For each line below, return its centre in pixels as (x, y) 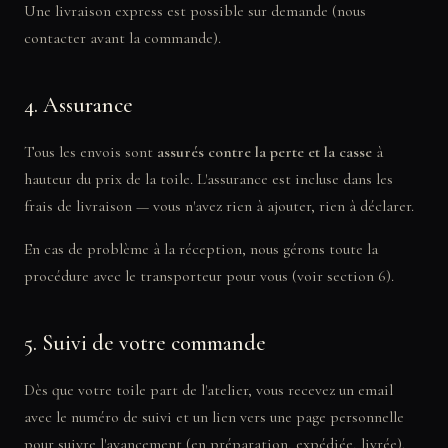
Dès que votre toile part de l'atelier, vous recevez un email (208, 390)
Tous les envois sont (90, 152)
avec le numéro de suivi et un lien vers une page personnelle (214, 417)
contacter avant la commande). (122, 38)
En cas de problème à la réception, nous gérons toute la (201, 249)
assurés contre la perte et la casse (264, 152)
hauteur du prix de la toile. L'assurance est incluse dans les (208, 179)
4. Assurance (78, 105)
